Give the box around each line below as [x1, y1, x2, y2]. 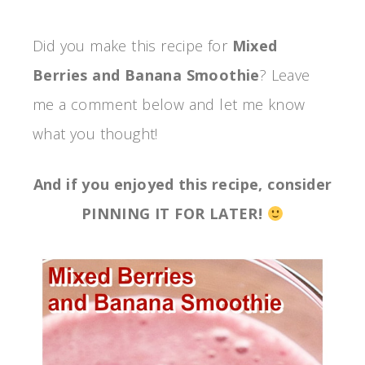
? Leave [259, 65, 310, 86]
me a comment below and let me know [33, 95, 306, 115]
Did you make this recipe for [33, 36, 232, 56]
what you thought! [33, 124, 158, 144]
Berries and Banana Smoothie [33, 65, 260, 86]
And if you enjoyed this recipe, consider [33, 174, 332, 195]
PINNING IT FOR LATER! [81, 204, 267, 224]
